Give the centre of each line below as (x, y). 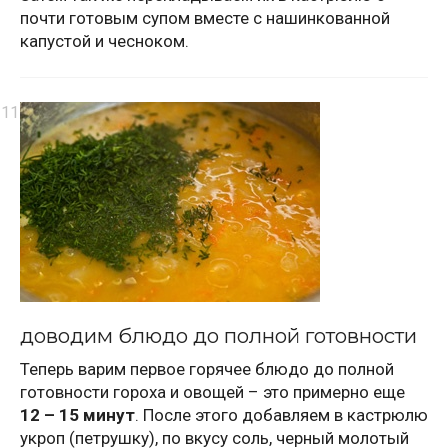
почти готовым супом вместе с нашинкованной (205, 17)
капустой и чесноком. (104, 40)
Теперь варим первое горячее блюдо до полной (207, 368)
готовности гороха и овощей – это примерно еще (212, 391)
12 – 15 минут (77, 414)
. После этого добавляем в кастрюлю (281, 414)
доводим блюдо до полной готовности (218, 335)
